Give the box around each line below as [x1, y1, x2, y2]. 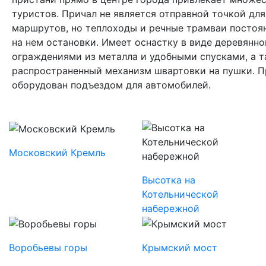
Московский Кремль [9, 147, 106, 159]
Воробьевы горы [9, 242, 87, 254]
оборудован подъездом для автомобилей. [12, 79, 211, 91]
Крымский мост [142, 242, 217, 254]
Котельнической [142, 188, 218, 201]
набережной [142, 202, 199, 215]
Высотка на [142, 174, 195, 186]
